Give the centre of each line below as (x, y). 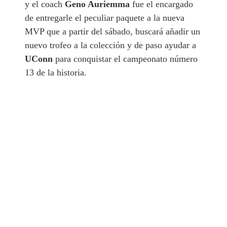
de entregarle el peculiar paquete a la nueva (105, 17)
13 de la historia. (56, 72)
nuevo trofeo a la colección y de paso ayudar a (111, 45)
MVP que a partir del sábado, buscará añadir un (113, 31)
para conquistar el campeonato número (125, 59)
